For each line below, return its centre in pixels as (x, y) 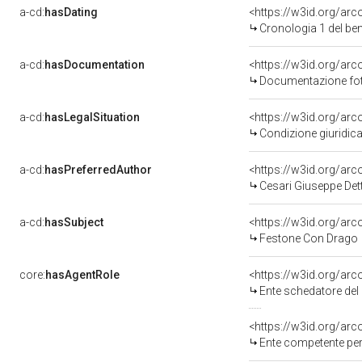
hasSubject (74, 222)
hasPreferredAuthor (98, 170)
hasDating (71, 12)
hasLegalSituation (92, 117)
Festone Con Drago (309, 238)
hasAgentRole (82, 275)
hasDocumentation (95, 65)
